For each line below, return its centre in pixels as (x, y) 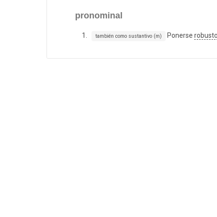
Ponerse (180, 36)
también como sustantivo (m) (128, 36)
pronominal (99, 16)
